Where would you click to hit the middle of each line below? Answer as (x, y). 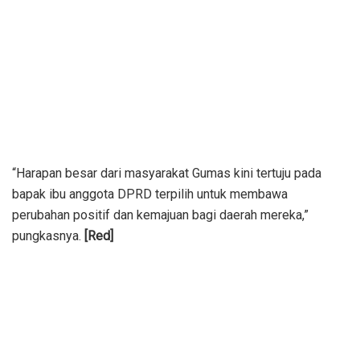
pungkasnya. (48, 235)
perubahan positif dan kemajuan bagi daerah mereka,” (160, 215)
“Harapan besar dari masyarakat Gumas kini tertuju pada (167, 173)
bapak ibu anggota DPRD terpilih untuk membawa (150, 194)
